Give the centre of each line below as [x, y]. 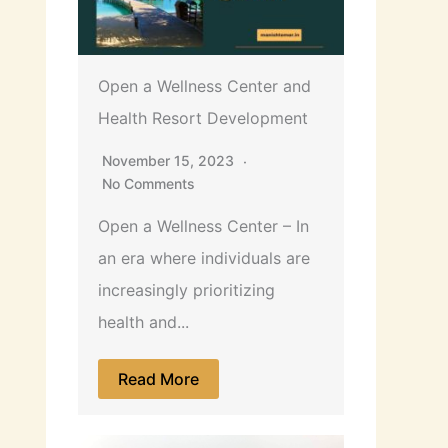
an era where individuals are [204, 257]
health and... [143, 321]
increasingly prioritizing [186, 289]
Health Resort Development [203, 117]
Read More [158, 378]
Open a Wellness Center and [204, 85]
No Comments [148, 183]
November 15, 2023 [170, 160]
